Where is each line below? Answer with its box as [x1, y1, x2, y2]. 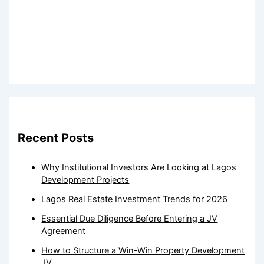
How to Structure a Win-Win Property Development [41, 245, 245, 256]
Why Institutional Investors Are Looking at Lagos [41, 162, 237, 173]
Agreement [41, 226, 86, 237]
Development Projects [41, 174, 130, 186]
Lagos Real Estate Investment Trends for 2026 [41, 194, 228, 205]
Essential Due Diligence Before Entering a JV [41, 213, 218, 225]
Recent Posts [18, 131, 94, 146]
